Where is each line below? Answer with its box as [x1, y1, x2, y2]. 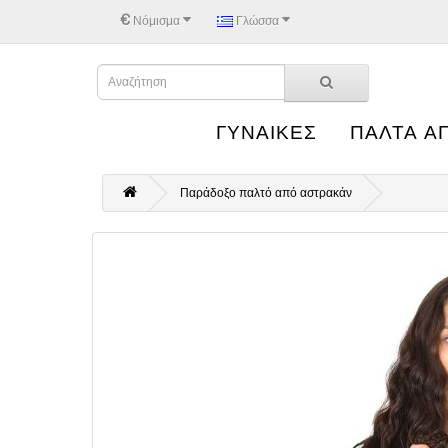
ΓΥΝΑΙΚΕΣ [216, 121, 317, 144]
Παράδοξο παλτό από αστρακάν [180, 186, 352, 200]
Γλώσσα [236, 13, 279, 28]
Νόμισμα [133, 13, 180, 28]
